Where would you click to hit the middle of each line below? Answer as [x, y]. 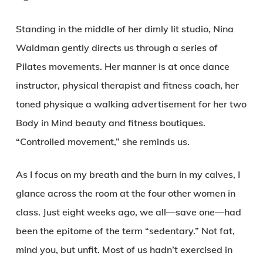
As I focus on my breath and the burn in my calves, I [128, 174]
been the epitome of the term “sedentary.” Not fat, [125, 231]
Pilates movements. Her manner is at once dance [122, 66]
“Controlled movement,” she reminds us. [102, 141]
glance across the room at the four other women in [125, 193]
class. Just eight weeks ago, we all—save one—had [128, 212]
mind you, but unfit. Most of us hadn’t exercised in [124, 249]
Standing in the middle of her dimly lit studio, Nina [124, 29]
